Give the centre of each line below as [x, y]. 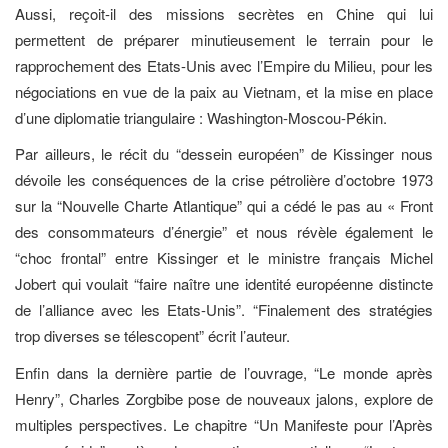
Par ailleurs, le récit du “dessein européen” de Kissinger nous [224, 154]
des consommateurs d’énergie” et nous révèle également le [224, 232]
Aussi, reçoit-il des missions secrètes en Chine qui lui [224, 13]
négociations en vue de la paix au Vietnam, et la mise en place [224, 91]
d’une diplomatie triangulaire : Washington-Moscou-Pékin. [201, 117]
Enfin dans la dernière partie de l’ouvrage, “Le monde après [224, 372]
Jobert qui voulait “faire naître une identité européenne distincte [224, 284]
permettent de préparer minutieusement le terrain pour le [224, 39]
